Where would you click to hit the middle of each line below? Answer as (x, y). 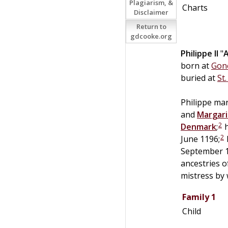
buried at (199, 78)
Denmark (198, 126)
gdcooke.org (151, 36)
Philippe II (199, 53)
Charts (195, 7)
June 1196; (200, 139)
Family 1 (199, 197)
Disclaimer (151, 12)
